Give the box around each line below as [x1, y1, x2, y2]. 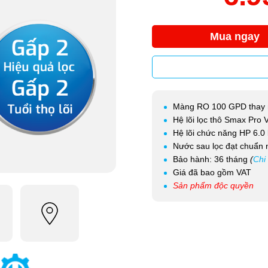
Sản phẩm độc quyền [173, 181, 254, 190]
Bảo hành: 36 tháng [173, 154, 250, 164]
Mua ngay [210, 31, 260, 42]
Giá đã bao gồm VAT [173, 167, 251, 177]
